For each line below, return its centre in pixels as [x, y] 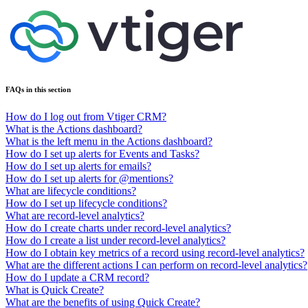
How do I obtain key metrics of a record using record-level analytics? [155, 252]
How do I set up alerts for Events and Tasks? [102, 153]
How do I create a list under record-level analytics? [115, 240]
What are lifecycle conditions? [71, 190]
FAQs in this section [38, 89]
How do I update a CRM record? [77, 277]
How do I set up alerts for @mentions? [89, 178]
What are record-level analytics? [75, 215]
